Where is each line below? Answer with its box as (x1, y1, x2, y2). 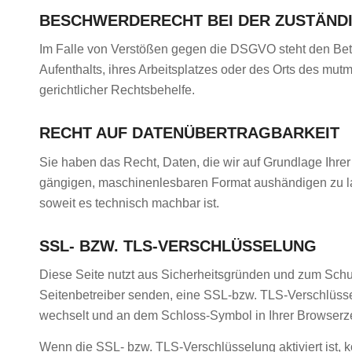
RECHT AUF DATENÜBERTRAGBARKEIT (39, 124, 339, 142)
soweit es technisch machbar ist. (39, 196, 219, 210)
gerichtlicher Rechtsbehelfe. (39, 83, 195, 97)
